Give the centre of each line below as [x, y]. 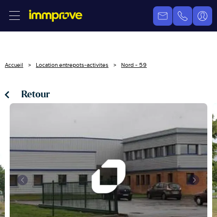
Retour [36, 95]
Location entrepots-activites [72, 65]
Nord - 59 [134, 65]
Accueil [14, 65]
